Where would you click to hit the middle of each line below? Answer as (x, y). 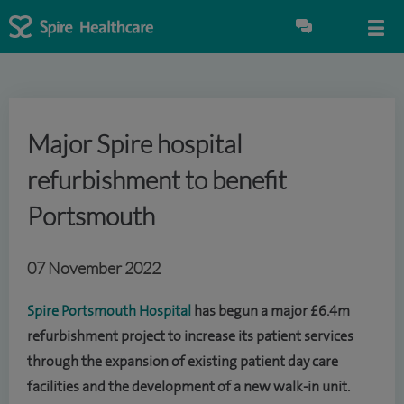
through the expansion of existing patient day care (183, 362)
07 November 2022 (94, 268)
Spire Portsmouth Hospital (109, 311)
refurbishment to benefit (157, 179)
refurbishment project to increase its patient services (190, 336)
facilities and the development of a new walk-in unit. (188, 387)
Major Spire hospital (135, 143)
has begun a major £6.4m (271, 311)
